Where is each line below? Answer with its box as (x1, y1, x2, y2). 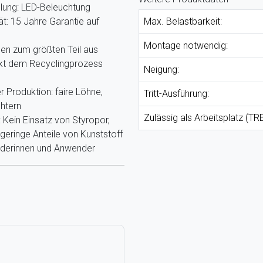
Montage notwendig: (144, 40, 228, 51)
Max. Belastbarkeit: (144, 16, 222, 27)
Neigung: (144, 64, 179, 75)
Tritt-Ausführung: (144, 88, 209, 99)
